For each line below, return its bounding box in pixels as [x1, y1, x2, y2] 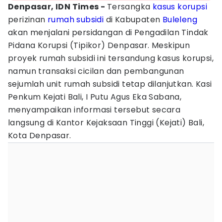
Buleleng [162, 14, 198, 25]
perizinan [8, 14, 48, 25]
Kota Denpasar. [8, 130, 71, 141]
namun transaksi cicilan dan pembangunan [8, 65, 184, 77]
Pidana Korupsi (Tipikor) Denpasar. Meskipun [8, 40, 190, 51]
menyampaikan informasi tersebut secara [8, 104, 181, 115]
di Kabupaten [104, 14, 163, 25]
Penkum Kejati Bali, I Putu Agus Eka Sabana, [8, 91, 182, 103]
